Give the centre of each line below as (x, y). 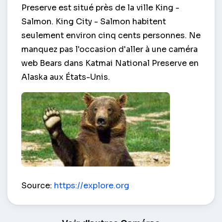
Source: (38, 186)
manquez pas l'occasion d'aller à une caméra (110, 50)
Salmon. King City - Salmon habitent (94, 22)
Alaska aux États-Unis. (66, 77)
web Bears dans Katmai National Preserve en (110, 63)
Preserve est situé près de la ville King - (100, 8)
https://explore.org (92, 186)
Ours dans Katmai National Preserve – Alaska (111, 177)
